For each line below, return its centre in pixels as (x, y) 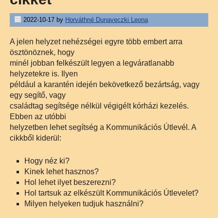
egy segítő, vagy (38, 95)
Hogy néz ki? (47, 161)
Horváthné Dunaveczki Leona (107, 20)
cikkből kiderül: (36, 138)
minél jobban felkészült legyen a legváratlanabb (92, 63)
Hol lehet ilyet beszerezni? (70, 182)
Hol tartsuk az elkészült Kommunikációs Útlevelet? (111, 193)
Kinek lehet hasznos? (62, 172)
